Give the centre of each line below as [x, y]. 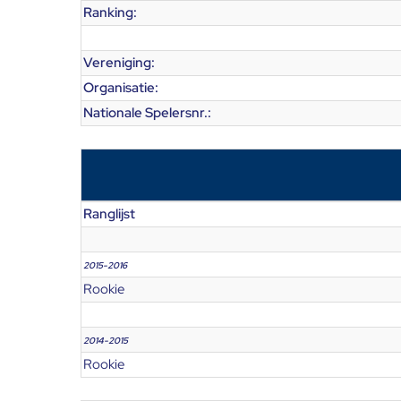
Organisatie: [121, 88]
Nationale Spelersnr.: [147, 113]
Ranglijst [109, 214]
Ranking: [110, 13]
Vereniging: [119, 63]
